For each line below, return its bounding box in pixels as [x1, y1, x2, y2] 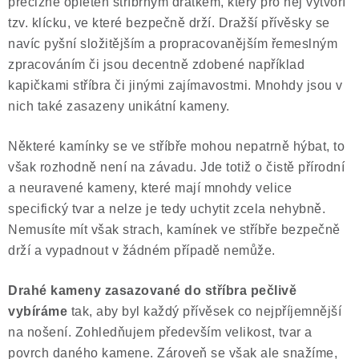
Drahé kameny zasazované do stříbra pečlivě [8, 284, 296, 297]
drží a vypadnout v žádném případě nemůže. [8, 244, 276, 257]
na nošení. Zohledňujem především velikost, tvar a [8, 325, 313, 339]
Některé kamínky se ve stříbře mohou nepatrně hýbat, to [8, 139, 345, 153]
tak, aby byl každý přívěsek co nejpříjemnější [67, 305, 341, 318]
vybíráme [8, 305, 67, 318]
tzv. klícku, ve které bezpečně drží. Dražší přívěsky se [8, 16, 330, 30]
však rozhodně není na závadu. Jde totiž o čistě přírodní [8, 160, 345, 174]
